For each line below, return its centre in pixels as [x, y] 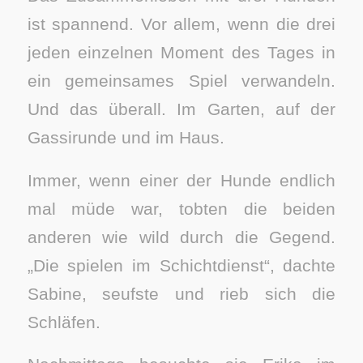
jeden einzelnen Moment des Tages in [181, 52]
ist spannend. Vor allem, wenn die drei [181, 23]
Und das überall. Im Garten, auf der [181, 109]
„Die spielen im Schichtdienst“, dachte [181, 265]
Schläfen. [64, 322]
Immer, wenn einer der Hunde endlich [181, 180]
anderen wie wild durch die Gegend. [181, 237]
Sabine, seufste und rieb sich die [181, 293]
